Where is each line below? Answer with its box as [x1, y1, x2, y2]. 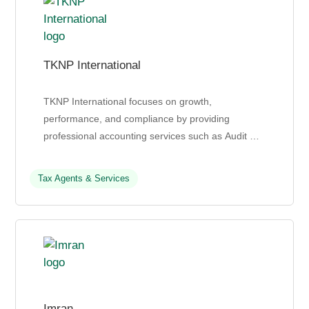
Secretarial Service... [43, 165, 134, 177]
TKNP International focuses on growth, [43, 96, 212, 108]
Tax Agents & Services [38, 173, 130, 184]
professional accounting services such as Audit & [43, 130, 257, 142]
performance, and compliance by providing [43, 113, 230, 125]
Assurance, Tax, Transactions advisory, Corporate [43, 148, 261, 159]
